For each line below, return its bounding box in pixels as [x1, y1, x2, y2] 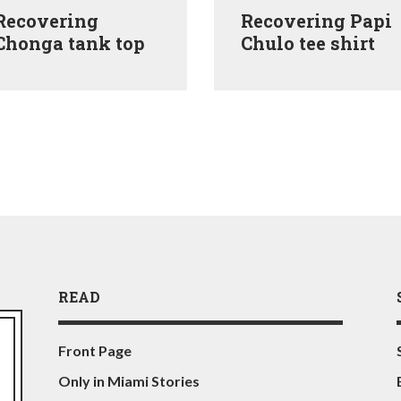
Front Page [57, 342, 132, 360]
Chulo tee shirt [240, 30, 375, 55]
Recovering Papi [240, 8, 392, 32]
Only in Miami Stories [57, 372, 200, 390]
